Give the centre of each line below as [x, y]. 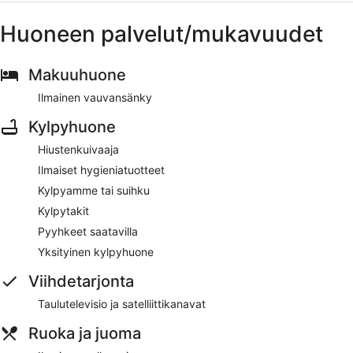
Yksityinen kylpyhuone [96, 251]
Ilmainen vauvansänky [95, 97]
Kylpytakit [63, 210]
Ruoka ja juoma [85, 333]
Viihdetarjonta [81, 281]
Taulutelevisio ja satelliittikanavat [122, 303]
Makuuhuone [77, 74]
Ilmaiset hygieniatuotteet [101, 169]
